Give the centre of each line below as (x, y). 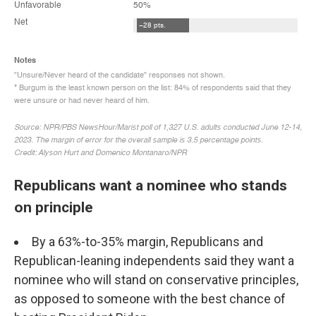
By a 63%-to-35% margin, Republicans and (147, 241)
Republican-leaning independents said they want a (154, 260)
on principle (54, 207)
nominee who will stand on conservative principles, (156, 279)
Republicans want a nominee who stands (151, 185)
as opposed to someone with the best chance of (150, 298)
